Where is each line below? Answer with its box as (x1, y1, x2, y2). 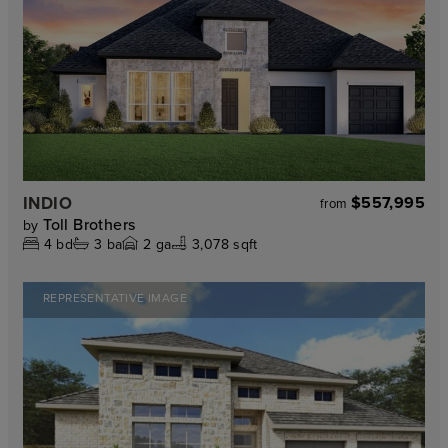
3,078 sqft (192, 233, 258, 254)
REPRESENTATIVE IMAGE (43, 288, 187, 306)
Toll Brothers (43, 212, 136, 235)
